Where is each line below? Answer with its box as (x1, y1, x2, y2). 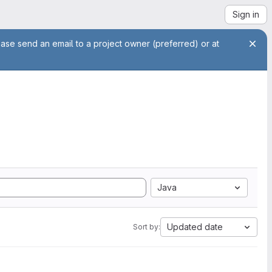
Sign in (233, 9, 259, 19)
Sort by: (133, 222, 160, 231)
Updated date (167, 222, 223, 232)
